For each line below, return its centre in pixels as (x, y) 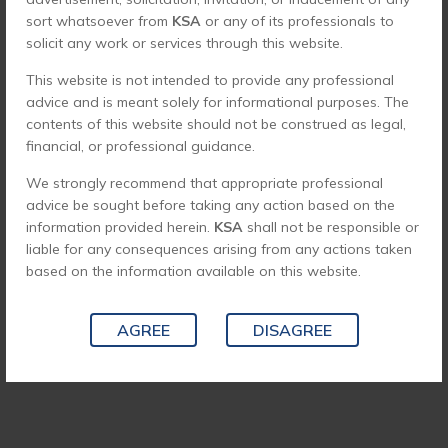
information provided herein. (120, 227)
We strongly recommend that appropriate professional (204, 183)
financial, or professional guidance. (140, 146)
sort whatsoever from (99, 21)
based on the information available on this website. (193, 271)
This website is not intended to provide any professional (210, 80)
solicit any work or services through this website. (184, 43)
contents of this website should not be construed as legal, (216, 124)
